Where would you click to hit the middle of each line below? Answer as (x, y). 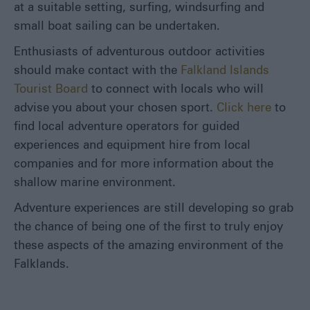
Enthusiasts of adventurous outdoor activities (139, 52)
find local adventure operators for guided (127, 127)
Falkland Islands (225, 71)
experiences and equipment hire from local (132, 146)
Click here (244, 108)
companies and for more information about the (144, 164)
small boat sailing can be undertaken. (117, 27)
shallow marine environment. (95, 183)
